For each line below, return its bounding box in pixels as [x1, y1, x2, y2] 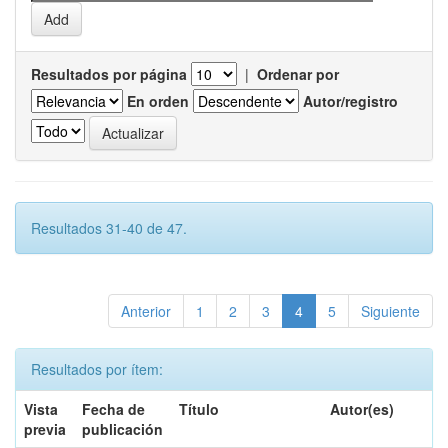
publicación [82, 419, 163, 439]
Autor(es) [330, 399, 394, 419]
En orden [127, 91, 189, 111]
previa [24, 419, 66, 439]
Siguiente [361, 301, 420, 321]
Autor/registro [303, 91, 398, 111]
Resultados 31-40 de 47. [31, 218, 187, 238]
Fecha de [82, 399, 145, 419]
